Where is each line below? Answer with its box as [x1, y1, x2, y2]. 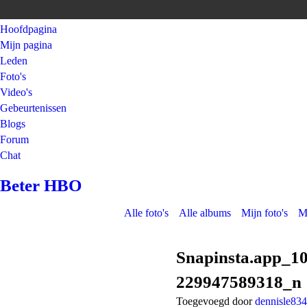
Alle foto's [124, 207, 169, 219]
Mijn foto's [241, 207, 288, 219]
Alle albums [179, 207, 231, 219]
